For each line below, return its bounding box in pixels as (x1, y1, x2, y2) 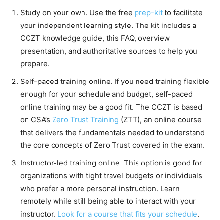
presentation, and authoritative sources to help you (20, 46, 197, 56)
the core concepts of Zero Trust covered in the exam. (20, 140, 205, 150)
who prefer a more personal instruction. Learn (20, 184, 180, 193)
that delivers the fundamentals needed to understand (20, 128, 205, 137)
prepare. (20, 59, 50, 69)
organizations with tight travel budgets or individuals (20, 171, 202, 181)
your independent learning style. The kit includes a (20, 21, 196, 30)
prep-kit (135, 8, 163, 18)
